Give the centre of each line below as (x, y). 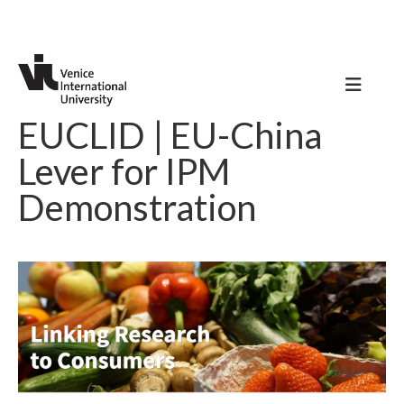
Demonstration (137, 207)
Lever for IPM (124, 171)
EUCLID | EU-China (170, 135)
